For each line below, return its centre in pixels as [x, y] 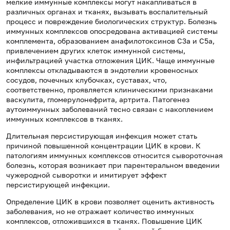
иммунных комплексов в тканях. [64, 119]
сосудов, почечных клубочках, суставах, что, [87, 80]
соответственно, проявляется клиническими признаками [110, 90]
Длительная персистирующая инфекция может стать [102, 136]
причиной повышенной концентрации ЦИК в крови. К [103, 146]
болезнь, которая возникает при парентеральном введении [113, 165]
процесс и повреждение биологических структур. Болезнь [111, 22]
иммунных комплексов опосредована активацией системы [112, 31]
